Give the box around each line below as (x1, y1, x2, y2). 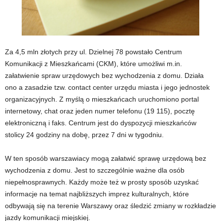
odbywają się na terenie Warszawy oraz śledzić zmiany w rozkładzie (5, 201, 216, 210)
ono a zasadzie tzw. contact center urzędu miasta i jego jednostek (5, 83, 210, 91)
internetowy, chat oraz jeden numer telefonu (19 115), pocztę (5, 107, 195, 115)
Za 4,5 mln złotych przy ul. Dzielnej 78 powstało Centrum (5, 47, 182, 56)
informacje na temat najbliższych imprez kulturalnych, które (5, 189, 189, 198)
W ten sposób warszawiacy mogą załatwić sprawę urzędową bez (5, 154, 206, 162)
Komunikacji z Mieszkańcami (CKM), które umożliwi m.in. (5, 59, 182, 68)
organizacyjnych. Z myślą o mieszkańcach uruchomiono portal (5, 95, 199, 103)
